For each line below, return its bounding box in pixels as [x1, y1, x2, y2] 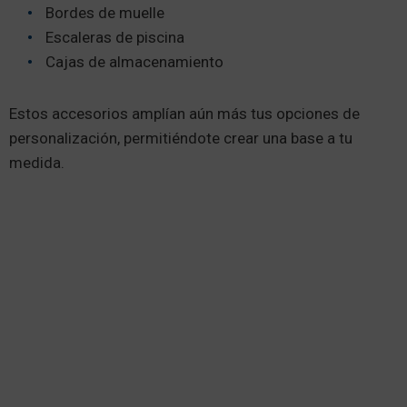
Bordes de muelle [45, 4, 164, 22]
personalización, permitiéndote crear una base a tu [9, 129, 352, 147]
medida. [9, 154, 65, 172]
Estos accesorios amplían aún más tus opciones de [9, 104, 360, 123]
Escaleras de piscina [45, 28, 184, 46]
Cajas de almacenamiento [45, 53, 227, 71]
